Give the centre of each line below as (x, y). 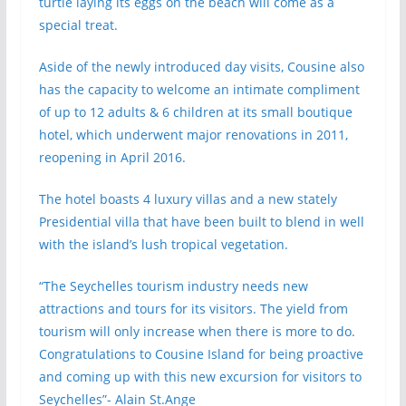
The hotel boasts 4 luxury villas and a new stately (188, 199)
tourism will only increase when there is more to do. (197, 331)
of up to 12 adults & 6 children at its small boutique (195, 112)
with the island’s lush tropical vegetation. (163, 244)
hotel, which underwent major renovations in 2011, (193, 135)
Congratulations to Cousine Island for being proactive (201, 354)
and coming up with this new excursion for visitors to (200, 377)
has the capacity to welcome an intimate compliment (199, 89)
